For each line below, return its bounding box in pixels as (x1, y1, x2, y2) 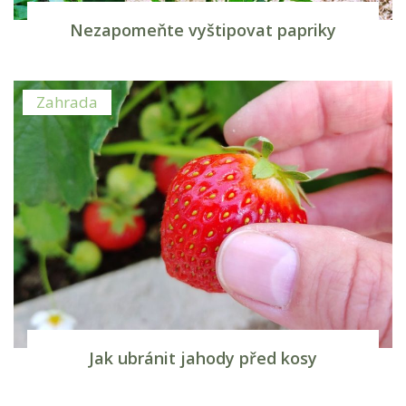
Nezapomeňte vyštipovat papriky (70, 18, 336, 41)
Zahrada (36, 91, 98, 112)
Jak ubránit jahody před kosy (89, 347, 317, 370)
